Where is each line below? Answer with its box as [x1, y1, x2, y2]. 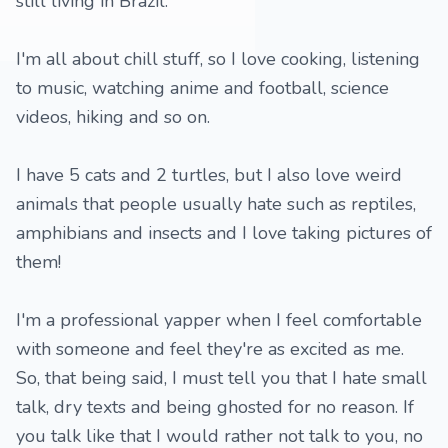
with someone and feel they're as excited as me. [16, 337, 404, 361]
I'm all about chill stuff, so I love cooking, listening [16, 47, 420, 71]
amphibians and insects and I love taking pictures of [16, 221, 432, 245]
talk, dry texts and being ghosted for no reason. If [16, 395, 414, 419]
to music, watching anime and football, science [16, 76, 389, 100]
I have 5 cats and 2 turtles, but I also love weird [16, 163, 402, 187]
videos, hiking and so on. [16, 105, 210, 129]
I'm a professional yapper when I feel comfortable [16, 308, 422, 332]
